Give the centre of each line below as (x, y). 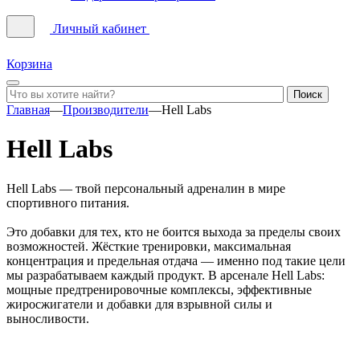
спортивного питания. (68, 202)
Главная (28, 110)
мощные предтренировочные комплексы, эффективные (159, 289)
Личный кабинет (100, 29)
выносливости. (48, 318)
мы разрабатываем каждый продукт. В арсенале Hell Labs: (166, 275)
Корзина (29, 64)
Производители (106, 110)
